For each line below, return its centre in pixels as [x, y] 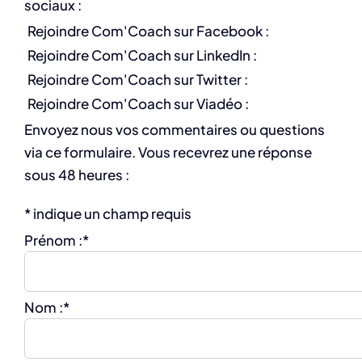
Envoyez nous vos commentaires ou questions [175, 129]
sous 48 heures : [77, 174]
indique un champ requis [112, 213]
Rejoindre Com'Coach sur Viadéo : [138, 103]
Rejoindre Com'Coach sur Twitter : [138, 79]
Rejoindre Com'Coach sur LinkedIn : [142, 55]
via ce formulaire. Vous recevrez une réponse [168, 152]
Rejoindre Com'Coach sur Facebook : [148, 30]
